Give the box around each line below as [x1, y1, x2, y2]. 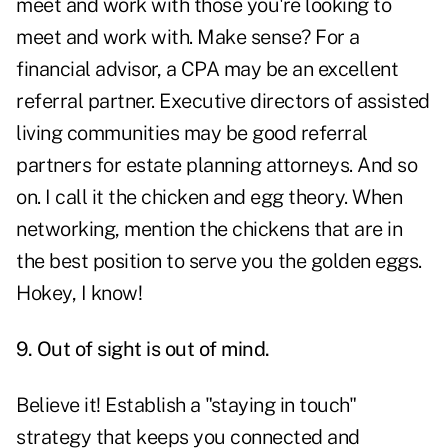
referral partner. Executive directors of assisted [16, 89, 430, 114]
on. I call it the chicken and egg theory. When [16, 185, 402, 210]
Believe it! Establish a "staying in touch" [16, 393, 356, 418]
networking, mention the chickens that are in [16, 217, 402, 242]
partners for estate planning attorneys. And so [16, 153, 417, 178]
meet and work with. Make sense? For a [16, 25, 360, 50]
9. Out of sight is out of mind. [16, 337, 270, 362]
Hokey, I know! [16, 281, 142, 306]
